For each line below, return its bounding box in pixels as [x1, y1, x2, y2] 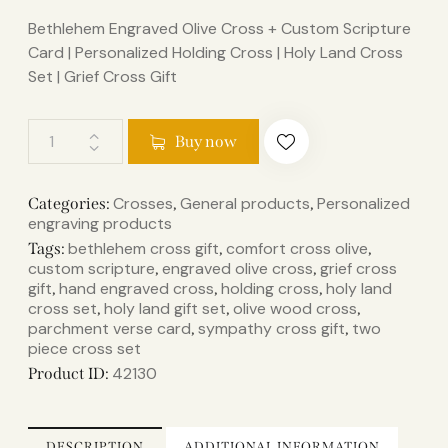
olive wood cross [233, 298, 357, 320]
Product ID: [28, 364, 112, 384]
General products [180, 193, 310, 215]
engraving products [28, 213, 172, 235]
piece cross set [28, 338, 141, 360]
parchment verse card [28, 318, 191, 340]
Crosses [113, 193, 173, 215]
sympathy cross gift [198, 318, 345, 340]
